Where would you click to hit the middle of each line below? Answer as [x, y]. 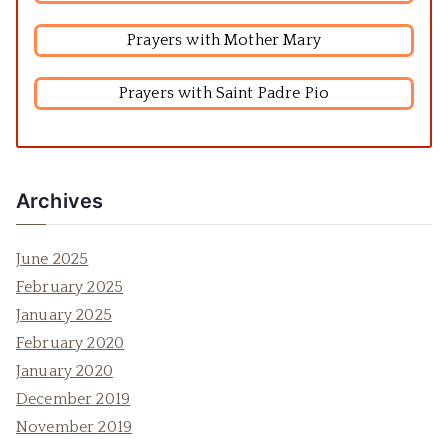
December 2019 [73, 399]
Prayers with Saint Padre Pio [224, 93]
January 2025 [64, 315]
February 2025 [70, 287]
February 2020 [70, 343]
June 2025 [52, 259]
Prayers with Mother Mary [224, 40]
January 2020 [64, 371]
